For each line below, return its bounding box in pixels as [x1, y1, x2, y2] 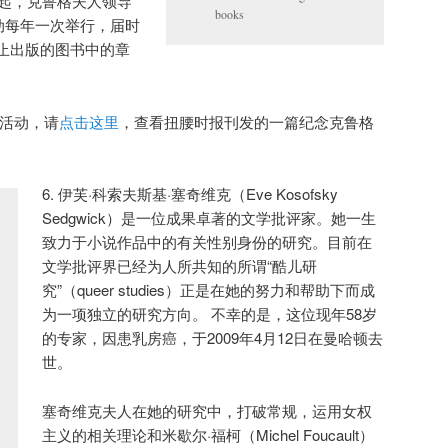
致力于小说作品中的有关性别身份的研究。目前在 [42, 231, 373, 253]
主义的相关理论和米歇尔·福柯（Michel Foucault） [42, 423, 375, 445]
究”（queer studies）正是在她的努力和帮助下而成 [42, 279, 376, 301]
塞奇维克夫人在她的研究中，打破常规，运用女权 [42, 399, 373, 421]
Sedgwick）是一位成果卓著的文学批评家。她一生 [42, 207, 377, 229]
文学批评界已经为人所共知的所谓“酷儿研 [42, 255, 318, 277]
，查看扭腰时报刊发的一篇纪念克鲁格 [119, 110, 374, 132]
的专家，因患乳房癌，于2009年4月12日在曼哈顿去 [42, 327, 384, 349]
